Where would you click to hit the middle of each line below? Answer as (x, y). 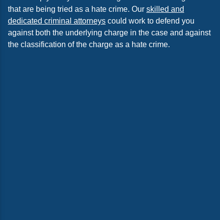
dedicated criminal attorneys (57, 21)
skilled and (165, 9)
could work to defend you (150, 21)
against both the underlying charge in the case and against (109, 33)
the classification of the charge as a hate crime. (89, 44)
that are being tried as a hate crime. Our (77, 9)
